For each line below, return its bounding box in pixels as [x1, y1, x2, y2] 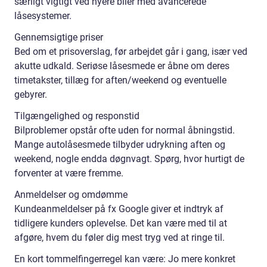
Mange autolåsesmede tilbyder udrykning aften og [14, 139, 225, 150]
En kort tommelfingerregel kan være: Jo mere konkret [14, 253, 235, 265]
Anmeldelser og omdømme [14, 189, 128, 200]
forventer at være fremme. [14, 167, 123, 179]
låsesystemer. [14, 10, 72, 21]
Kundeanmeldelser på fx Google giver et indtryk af [14, 203, 223, 215]
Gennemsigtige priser [14, 32, 103, 43]
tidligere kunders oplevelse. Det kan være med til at [14, 218, 227, 229]
